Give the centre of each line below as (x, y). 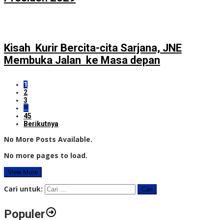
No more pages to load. (46, 156)
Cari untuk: (23, 189)
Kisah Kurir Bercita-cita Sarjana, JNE (93, 48)
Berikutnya (41, 124)
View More (23, 172)
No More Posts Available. (48, 139)
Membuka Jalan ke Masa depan (82, 60)
